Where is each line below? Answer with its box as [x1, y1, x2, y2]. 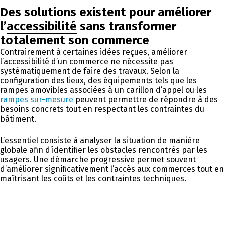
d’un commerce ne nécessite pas [49, 56, 173, 66]
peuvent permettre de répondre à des [73, 94, 218, 104]
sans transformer [77, 19, 176, 33]
